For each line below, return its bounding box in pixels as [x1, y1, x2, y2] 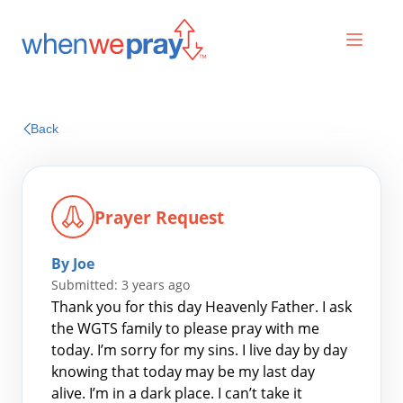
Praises [176, 135, 227, 155]
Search [42, 352, 89, 372]
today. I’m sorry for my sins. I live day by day [51, 340, 347, 360]
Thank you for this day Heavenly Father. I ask [51, 297, 352, 317]
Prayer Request [94, 205, 224, 228]
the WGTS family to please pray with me [51, 318, 319, 338]
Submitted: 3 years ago [51, 276, 190, 293]
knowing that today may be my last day [51, 362, 315, 381]
